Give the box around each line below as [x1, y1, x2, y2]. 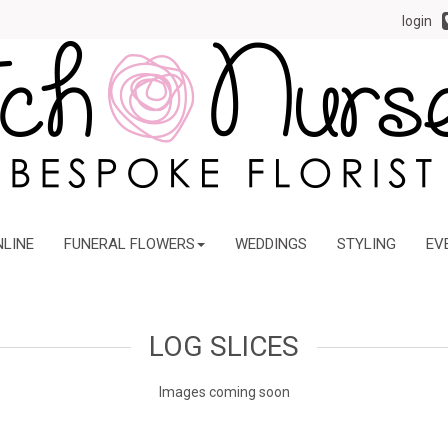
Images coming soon [158, 384, 290, 400]
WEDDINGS [234, 235, 307, 253]
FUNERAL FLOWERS [63, 235, 195, 253]
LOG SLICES [149, 330, 299, 363]
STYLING [336, 235, 396, 253]
